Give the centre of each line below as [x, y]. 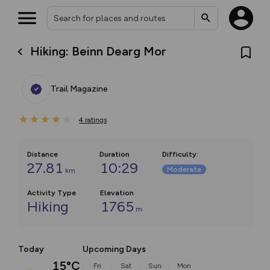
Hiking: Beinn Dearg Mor [99, 51]
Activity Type [52, 193]
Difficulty [179, 154]
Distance [42, 154]
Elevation [117, 193]
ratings [96, 120]
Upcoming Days [114, 249]
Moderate [184, 169]
